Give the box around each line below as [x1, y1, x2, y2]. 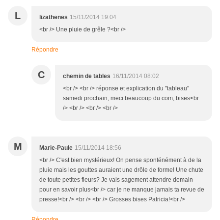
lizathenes [39, 14, 68, 21]
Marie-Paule [39, 144, 73, 152]
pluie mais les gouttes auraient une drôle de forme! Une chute [39, 166, 203, 174]
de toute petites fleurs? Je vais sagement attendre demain [39, 176, 193, 184]
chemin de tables [63, 73, 110, 80]
